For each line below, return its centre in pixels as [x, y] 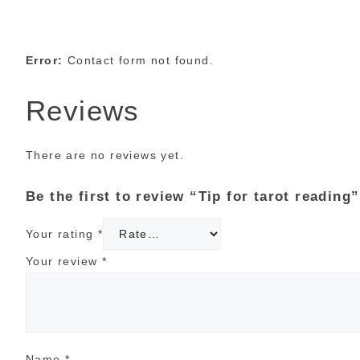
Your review [64, 261]
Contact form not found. [139, 60]
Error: [45, 60]
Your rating [62, 233]
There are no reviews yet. [105, 155]
